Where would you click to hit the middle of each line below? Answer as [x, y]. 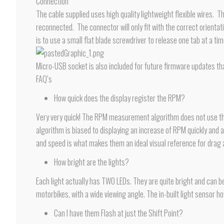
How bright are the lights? [91, 162]
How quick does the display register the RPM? [119, 98]
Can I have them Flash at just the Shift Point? [118, 213]
